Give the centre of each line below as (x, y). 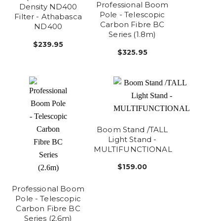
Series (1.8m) (132, 34)
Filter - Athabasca (48, 16)
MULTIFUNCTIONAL (133, 149)
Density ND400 (48, 6)
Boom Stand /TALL (132, 129)
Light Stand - (132, 139)
